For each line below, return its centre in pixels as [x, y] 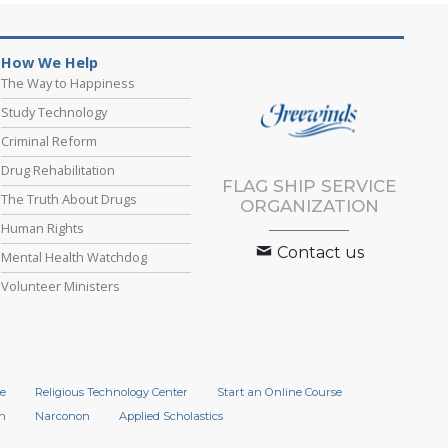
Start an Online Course [279, 392]
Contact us [319, 253]
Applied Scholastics [170, 416]
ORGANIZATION [309, 206]
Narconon [62, 416]
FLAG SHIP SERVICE [309, 186]
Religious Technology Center [111, 392]
